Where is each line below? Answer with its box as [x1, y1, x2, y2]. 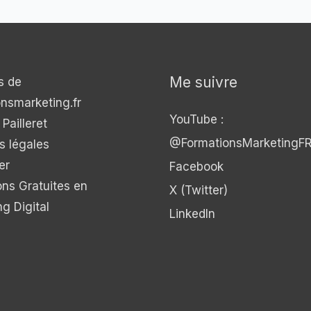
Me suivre [169, 74, 237, 92]
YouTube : [169, 112, 224, 127]
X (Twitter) [169, 183, 228, 198]
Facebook [169, 160, 224, 174]
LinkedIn [169, 207, 215, 221]
